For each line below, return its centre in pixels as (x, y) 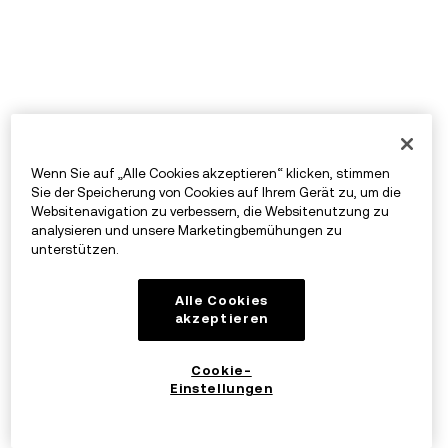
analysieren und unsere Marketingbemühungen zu (186, 231)
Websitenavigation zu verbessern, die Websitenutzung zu (209, 212)
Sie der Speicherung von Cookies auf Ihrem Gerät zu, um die (215, 193)
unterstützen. (74, 250)
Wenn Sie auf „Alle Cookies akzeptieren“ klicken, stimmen (210, 174)
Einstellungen (221, 388)
